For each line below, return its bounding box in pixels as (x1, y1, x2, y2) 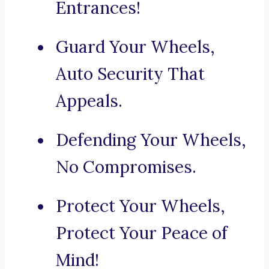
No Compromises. (56, 156, 196, 178)
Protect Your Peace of (56, 222, 228, 244)
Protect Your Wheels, (56, 195, 225, 217)
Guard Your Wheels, (56, 36, 215, 58)
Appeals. (56, 90, 122, 112)
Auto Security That (56, 63, 205, 85)
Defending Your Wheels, (56, 129, 246, 151)
